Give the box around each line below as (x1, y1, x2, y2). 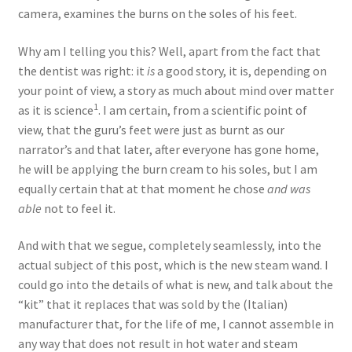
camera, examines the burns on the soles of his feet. (17, 5, 297, 22)
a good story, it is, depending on (154, 62, 327, 79)
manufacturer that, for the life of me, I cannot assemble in (17, 316, 334, 332)
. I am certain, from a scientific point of (97, 101, 307, 118)
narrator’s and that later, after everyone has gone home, (17, 141, 319, 157)
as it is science (17, 101, 93, 118)
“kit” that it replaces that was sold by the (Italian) (17, 296, 288, 313)
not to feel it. (41, 200, 115, 216)
